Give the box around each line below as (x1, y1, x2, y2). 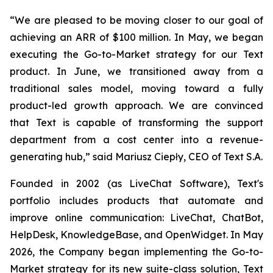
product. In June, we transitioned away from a (10, 65, 263, 77)
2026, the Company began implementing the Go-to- (10, 246, 263, 258)
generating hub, (10, 151, 85, 163)
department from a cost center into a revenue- (10, 133, 263, 146)
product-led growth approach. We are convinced (10, 99, 263, 112)
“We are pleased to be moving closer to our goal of (10, 14, 263, 26)
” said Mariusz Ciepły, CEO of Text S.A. (85, 151, 263, 163)
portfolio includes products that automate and (10, 194, 263, 207)
